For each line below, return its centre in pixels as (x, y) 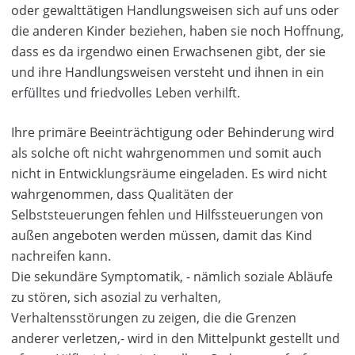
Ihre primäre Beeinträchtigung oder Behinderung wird (173, 132)
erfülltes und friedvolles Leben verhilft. (126, 93)
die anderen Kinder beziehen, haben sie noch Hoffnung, (177, 31)
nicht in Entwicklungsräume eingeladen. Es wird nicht (169, 174)
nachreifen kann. (61, 256)
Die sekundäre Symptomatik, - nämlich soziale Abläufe (172, 277)
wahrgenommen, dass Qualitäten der (122, 194)
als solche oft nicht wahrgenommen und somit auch (166, 153)
